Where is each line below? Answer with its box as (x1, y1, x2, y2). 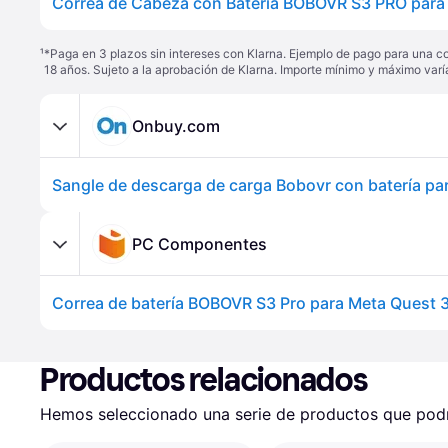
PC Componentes (132, 233, 267, 254)
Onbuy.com (132, 115, 220, 136)
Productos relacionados (40, 361, 368, 399)
